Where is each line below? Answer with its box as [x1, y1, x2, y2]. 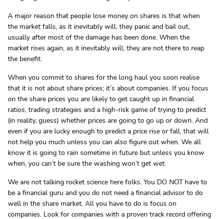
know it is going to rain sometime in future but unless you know [8, 148, 204, 157]
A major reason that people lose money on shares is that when [8, 11, 200, 21]
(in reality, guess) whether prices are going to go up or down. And [8, 116, 208, 125]
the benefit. [8, 54, 42, 64]
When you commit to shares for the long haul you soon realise [8, 73, 199, 82]
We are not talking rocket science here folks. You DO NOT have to [8, 177, 207, 187]
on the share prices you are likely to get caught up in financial [8, 94, 194, 104]
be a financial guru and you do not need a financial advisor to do [8, 188, 203, 197]
